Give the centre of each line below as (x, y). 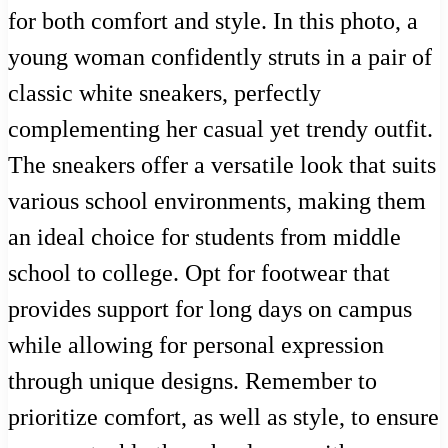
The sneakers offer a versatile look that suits (222, 165)
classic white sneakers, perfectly (164, 93)
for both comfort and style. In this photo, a (213, 21)
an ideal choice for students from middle (204, 237)
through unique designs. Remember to (192, 381)
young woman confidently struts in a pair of (220, 57)
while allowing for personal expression (196, 345)
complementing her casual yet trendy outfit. (220, 129)
